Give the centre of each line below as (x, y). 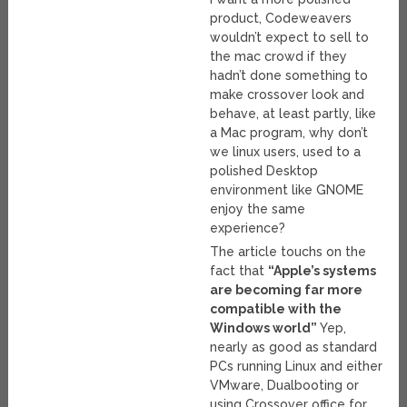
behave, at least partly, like (293, 114)
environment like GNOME (287, 190)
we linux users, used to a (286, 152)
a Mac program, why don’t (289, 133)
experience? (248, 228)
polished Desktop (264, 171)
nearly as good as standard (294, 347)
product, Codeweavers (281, 19)
